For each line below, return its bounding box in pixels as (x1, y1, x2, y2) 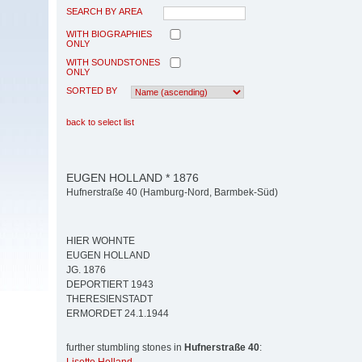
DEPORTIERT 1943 (66, 279, 154, 291)
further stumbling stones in (66, 342, 184, 354)
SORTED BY (66, 85, 117, 95)
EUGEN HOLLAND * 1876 (66, 170, 199, 184)
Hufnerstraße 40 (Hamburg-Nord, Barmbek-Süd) (66, 187, 278, 199)
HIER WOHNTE (66, 235, 135, 247)
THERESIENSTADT (66, 293, 153, 305)
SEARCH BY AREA (66, 6, 142, 16)
